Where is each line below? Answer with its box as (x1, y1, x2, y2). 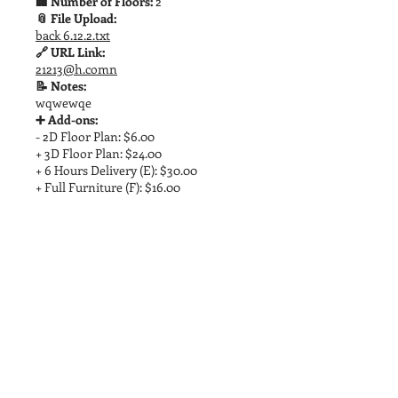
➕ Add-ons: (36, 111, 98, 128)
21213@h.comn (36, 60, 117, 77)
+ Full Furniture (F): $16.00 (36, 179, 180, 195)
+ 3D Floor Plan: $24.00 (36, 145, 162, 162)
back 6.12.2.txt (36, 27, 110, 44)
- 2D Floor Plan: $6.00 (36, 128, 155, 145)
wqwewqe (36, 94, 92, 111)
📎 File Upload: (36, 10, 116, 27)
